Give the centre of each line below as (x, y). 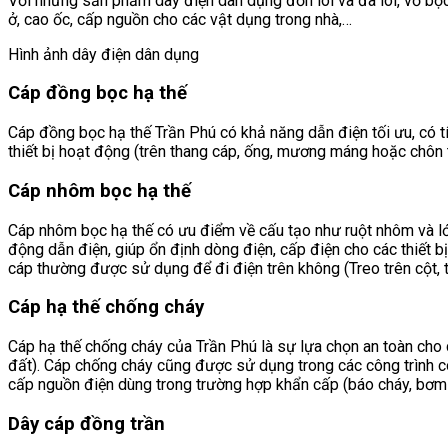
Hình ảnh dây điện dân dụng (103, 54)
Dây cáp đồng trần (86, 423)
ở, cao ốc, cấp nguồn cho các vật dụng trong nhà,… (180, 19)
